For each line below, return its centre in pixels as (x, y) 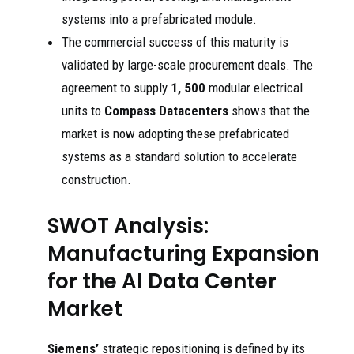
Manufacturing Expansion (183, 254)
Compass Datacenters (166, 111)
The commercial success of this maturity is (175, 42)
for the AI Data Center (162, 282)
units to (83, 111)
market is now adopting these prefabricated (175, 134)
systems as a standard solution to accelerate (179, 157)
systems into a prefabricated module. (159, 19)
